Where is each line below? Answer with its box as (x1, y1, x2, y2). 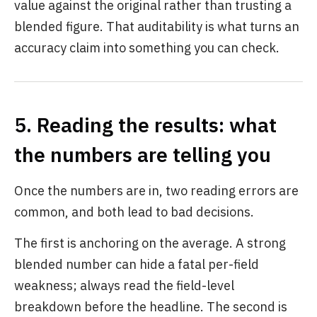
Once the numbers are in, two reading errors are (14, 183, 299, 199)
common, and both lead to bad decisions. (14, 204, 254, 220)
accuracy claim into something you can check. (14, 40, 279, 56)
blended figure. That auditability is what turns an (14, 18, 299, 35)
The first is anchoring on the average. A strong (14, 235, 286, 251)
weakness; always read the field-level (14, 277, 234, 294)
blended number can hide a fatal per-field (14, 256, 259, 272)
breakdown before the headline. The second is (14, 299, 287, 315)
